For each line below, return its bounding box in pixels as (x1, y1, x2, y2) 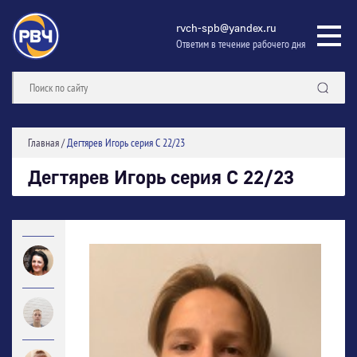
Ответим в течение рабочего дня (176, 37, 305, 51)
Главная (28, 135, 59, 150)
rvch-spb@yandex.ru (176, 21, 277, 34)
